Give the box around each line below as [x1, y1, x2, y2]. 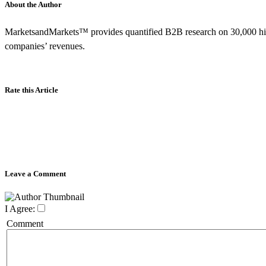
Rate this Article [5, 85, 58, 94]
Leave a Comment [5, 169, 66, 178]
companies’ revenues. [5, 40, 85, 51]
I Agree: [5, 204, 35, 214]
